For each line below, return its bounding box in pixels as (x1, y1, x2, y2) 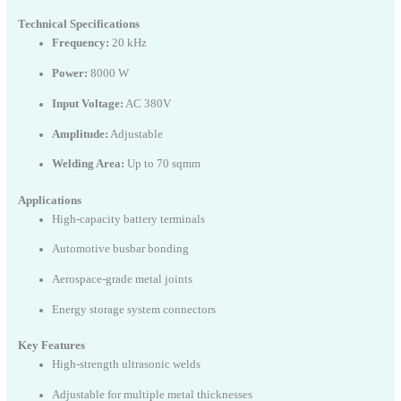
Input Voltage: (51, 97, 124, 110)
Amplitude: (51, 127, 108, 141)
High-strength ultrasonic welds (51, 358, 200, 371)
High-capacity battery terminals (51, 212, 205, 226)
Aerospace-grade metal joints (51, 273, 192, 286)
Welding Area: (51, 158, 124, 171)
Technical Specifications (17, 18, 140, 31)
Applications (17, 193, 81, 207)
